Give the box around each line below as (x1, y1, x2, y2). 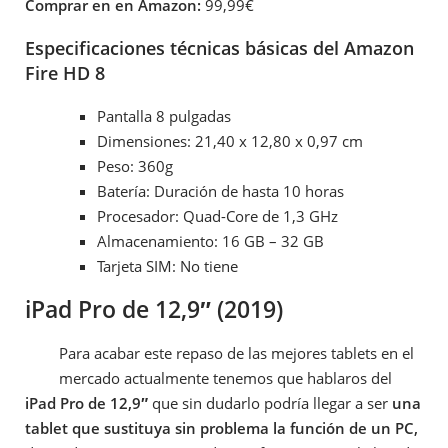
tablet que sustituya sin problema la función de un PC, (25, 417, 418, 438)
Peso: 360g (97, 155, 173, 176)
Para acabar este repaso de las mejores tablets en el (59, 342, 415, 363)
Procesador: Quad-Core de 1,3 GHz (97, 205, 338, 226)
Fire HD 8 (25, 61, 105, 85)
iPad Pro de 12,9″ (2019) (25, 294, 283, 326)
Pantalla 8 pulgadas (97, 105, 231, 126)
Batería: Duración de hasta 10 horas (97, 180, 344, 201)
